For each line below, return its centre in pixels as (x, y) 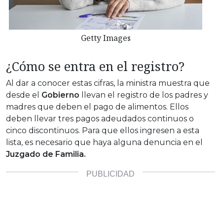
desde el (24, 95)
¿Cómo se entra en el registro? (95, 66)
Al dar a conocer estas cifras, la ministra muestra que (108, 83)
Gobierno (60, 95)
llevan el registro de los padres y (144, 95)
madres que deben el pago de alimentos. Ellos (97, 107)
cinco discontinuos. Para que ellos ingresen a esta (103, 130)
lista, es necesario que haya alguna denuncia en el (104, 142)
